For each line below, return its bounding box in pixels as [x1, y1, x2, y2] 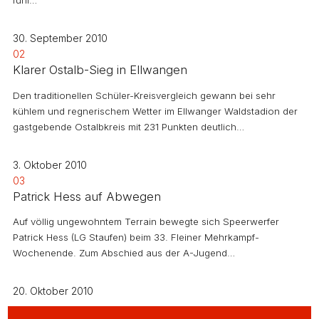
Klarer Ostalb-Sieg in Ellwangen [13, 63, 187, 78]
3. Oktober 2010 [13, 158, 87, 171]
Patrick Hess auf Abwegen [13, 189, 161, 204]
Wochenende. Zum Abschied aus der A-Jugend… [13, 246, 235, 258]
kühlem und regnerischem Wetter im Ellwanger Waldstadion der [13, 105, 298, 117]
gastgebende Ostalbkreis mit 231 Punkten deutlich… [13, 120, 244, 132]
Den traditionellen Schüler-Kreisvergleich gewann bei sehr [13, 89, 276, 101]
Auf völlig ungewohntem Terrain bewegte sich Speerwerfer [13, 215, 279, 227]
